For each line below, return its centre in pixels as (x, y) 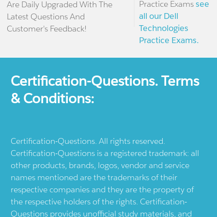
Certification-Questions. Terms (105, 81)
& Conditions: (53, 99)
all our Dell (158, 16)
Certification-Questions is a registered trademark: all (105, 153)
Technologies (163, 28)
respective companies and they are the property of (102, 190)
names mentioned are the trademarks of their (94, 178)
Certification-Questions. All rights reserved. (88, 141)
